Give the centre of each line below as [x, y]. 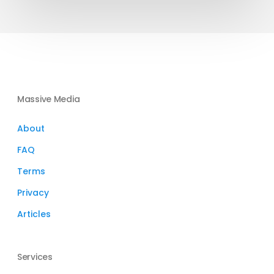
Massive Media [49, 99]
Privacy [33, 193]
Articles [34, 214]
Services [35, 257]
